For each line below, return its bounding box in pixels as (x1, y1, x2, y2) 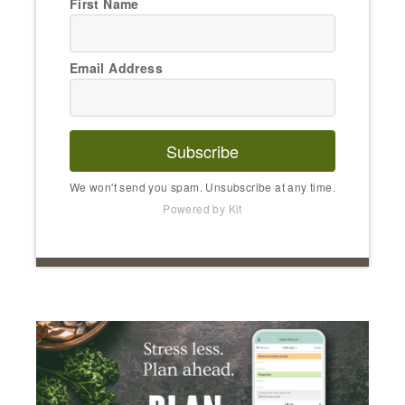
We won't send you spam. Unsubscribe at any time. (69, 179, 336, 195)
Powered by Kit (163, 201, 242, 217)
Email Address (69, 59, 163, 78)
